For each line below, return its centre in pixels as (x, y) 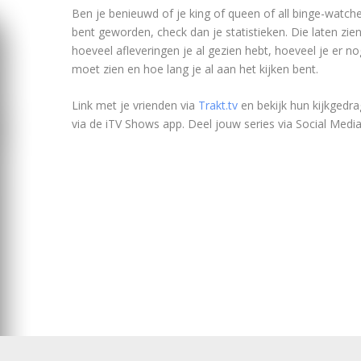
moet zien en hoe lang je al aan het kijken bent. (195, 68)
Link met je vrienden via (135, 106)
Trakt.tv (218, 106)
